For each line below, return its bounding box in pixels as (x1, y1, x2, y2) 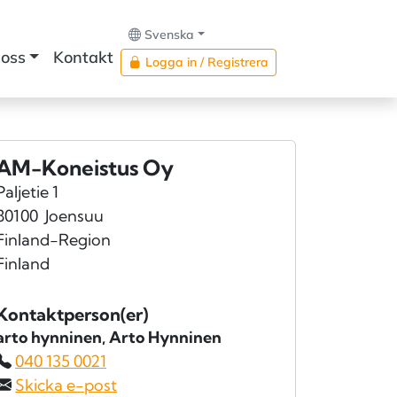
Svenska (144, 27, 195, 43)
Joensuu (45, 206, 104, 226)
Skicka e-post (15, 375, 117, 395)
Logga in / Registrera (145, 54, 269, 70)
